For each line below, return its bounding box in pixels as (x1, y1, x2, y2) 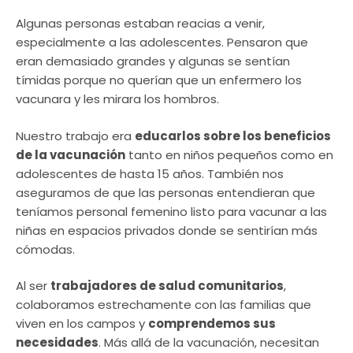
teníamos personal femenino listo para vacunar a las (16, 203, 327, 220)
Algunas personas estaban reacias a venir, (16, 15, 265, 32)
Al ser (16, 277, 50, 295)
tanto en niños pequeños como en (125, 146, 333, 163)
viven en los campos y (16, 315, 148, 333)
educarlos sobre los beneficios (135, 127, 331, 144)
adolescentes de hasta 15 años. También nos (16, 165, 284, 182)
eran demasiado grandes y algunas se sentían (16, 53, 290, 70)
